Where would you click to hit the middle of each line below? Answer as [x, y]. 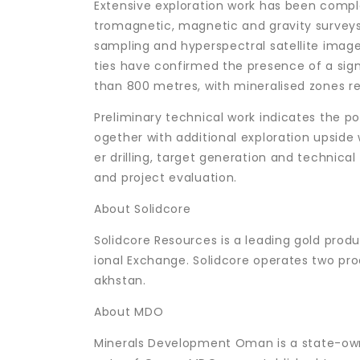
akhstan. [120, 280]
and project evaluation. [166, 177]
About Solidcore [143, 209]
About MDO [129, 311]
